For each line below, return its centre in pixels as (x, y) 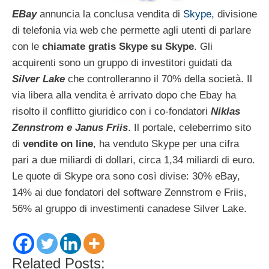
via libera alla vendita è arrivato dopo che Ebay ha (124, 95)
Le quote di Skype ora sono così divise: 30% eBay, (126, 176)
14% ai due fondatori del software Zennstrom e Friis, (129, 192)
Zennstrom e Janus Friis (70, 127)
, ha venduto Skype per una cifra (166, 144)
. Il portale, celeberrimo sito (189, 127)
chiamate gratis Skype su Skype (118, 46)
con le (27, 46)
